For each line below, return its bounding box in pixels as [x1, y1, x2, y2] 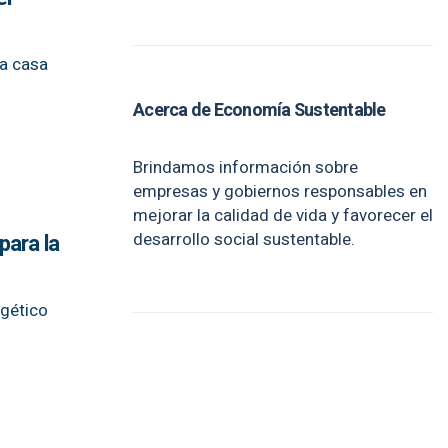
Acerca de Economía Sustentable [133, 97, 386, 124]
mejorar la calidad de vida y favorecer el [133, 203, 433, 228]
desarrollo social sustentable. [133, 227, 355, 252]
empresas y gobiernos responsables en [133, 179, 427, 204]
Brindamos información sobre [133, 155, 358, 180]
